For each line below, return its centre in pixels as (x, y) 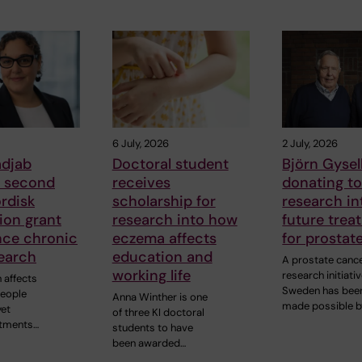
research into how (175, 219)
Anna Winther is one (160, 297)
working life (151, 275)
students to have (152, 327)
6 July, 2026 (140, 143)
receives (141, 182)
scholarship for (164, 201)
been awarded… (149, 343)
